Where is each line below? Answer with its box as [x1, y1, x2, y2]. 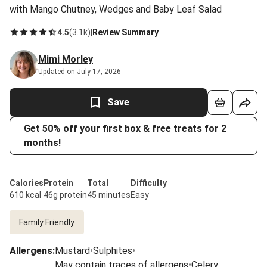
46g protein [44, 190, 87, 200]
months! [24, 137, 61, 148]
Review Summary [92, 27, 159, 37]
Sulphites [93, 245, 132, 256]
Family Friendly [19, 218, 74, 227]
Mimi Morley [38, 54, 93, 65]
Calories [10, 178, 44, 188]
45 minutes [87, 190, 131, 200]
